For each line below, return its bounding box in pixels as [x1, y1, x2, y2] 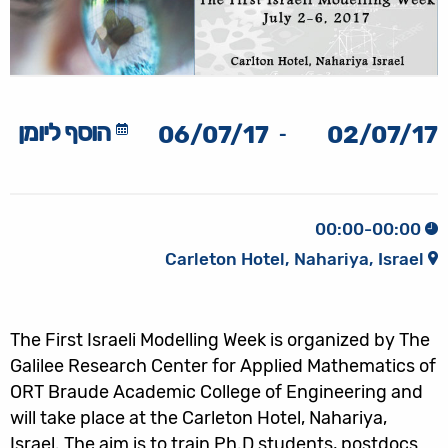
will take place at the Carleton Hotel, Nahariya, [10, 406, 387, 429]
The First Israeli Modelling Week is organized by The [10, 328, 430, 351]
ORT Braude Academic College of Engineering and [10, 380, 423, 403]
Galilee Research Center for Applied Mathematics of [10, 354, 436, 377]
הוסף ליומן [18, 119, 110, 148]
